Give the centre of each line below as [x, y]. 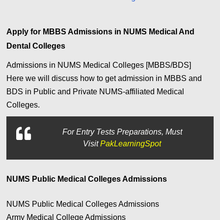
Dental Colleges [37, 46]
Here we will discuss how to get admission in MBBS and [104, 79]
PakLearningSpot [131, 144]
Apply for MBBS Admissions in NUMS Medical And [101, 32]
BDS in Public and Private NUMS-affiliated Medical [96, 92]
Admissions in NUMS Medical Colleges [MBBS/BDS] [99, 65]
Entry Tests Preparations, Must [129, 132]
